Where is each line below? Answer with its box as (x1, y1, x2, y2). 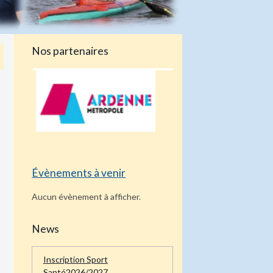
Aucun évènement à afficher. (32, 176, 141, 187)
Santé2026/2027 (43, 252, 108, 263)
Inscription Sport (43, 239, 108, 250)
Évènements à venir (32, 151, 126, 165)
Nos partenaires (32, 44, 109, 58)
